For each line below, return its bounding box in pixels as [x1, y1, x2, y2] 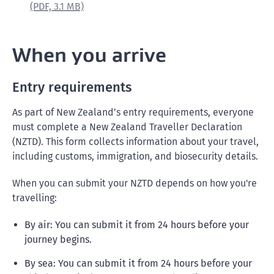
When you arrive [12, 42, 166, 67]
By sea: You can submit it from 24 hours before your [24, 257, 252, 269]
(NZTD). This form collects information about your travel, [12, 136, 259, 147]
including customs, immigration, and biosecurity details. [12, 150, 258, 162]
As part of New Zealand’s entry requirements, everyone [12, 106, 254, 118]
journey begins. [24, 234, 92, 245]
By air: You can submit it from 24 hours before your [24, 219, 249, 231]
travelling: [12, 192, 57, 204]
